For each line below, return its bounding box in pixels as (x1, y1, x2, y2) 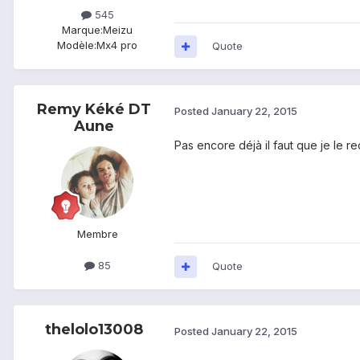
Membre (76, 227, 118, 241)
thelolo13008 (45, 321, 143, 339)
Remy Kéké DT (37, 100, 151, 119)
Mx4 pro (96, 39, 137, 52)
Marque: (62, 23, 103, 37)
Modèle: (57, 39, 96, 52)
